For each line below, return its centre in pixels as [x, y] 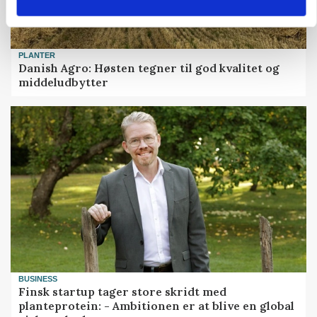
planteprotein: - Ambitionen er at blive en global [157, 306]
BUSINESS [38, 278]
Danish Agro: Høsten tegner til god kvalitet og [149, 68]
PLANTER [37, 55]
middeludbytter [64, 82]
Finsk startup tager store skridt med [123, 292]
